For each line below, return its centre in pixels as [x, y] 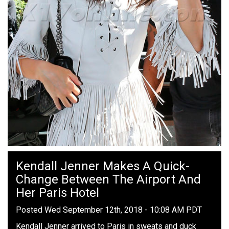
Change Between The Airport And [108, 180]
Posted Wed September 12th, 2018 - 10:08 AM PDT [109, 210]
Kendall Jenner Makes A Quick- [103, 166]
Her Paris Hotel [58, 193]
